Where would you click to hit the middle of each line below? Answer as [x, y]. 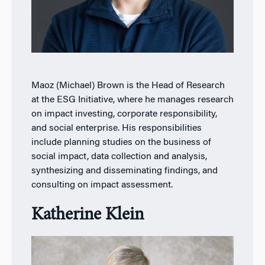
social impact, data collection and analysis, [119, 156]
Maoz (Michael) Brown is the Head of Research [128, 85]
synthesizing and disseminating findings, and [124, 171]
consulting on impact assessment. [102, 185]
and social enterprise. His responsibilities [116, 128]
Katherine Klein [87, 215]
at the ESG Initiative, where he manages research [132, 100]
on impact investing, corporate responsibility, [124, 114]
